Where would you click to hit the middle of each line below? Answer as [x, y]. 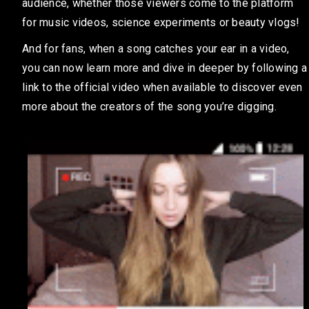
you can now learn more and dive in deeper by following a [165, 68]
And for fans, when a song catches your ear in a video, [156, 49]
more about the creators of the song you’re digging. [149, 107]
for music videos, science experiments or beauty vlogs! [161, 23]
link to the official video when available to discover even [162, 88]
